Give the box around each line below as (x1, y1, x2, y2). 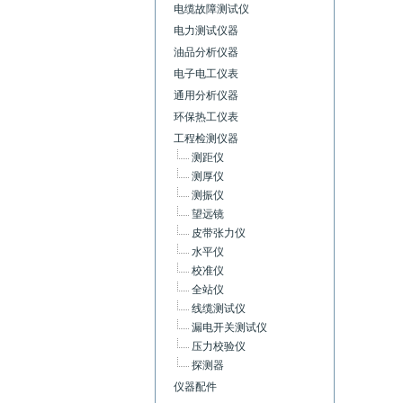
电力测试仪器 (174, 24, 238, 37)
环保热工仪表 (174, 111, 238, 123)
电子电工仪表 (174, 67, 238, 80)
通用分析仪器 (174, 89, 238, 102)
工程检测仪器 (174, 132, 238, 145)
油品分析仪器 (174, 46, 238, 58)
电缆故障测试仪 (174, 3, 249, 15)
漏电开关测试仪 (192, 321, 267, 334)
